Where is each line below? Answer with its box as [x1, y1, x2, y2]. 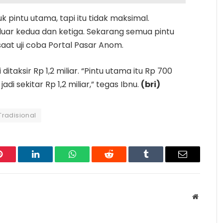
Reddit [108, 157, 132, 166]
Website [198, 192, 220, 200]
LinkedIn [34, 157, 68, 166]
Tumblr [145, 157, 172, 166]
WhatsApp [71, 157, 110, 166]
